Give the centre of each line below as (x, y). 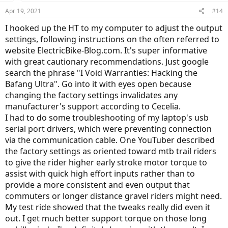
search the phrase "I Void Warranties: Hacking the (101, 73)
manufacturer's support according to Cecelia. (93, 107)
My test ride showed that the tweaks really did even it (108, 207)
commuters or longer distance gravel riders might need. (113, 196)
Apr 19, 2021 (23, 11)
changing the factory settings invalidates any (91, 95)
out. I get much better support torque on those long (106, 219)
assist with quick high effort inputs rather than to (100, 174)
